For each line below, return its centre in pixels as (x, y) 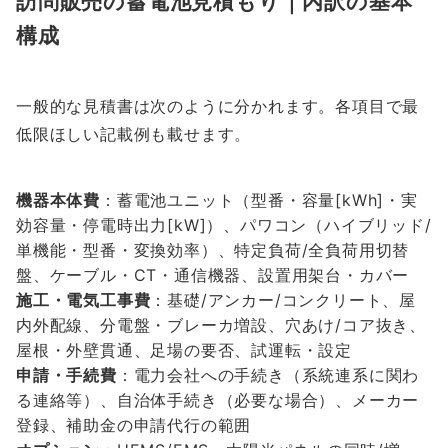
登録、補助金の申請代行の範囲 (134, 425)
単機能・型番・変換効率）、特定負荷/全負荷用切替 (213, 250)
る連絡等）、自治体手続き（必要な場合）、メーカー (218, 400)
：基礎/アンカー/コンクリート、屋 (283, 300)
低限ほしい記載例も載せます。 (134, 134)
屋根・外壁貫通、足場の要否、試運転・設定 (184, 350)
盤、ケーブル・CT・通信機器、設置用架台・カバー (213, 275)
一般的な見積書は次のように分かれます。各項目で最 (218, 106)
